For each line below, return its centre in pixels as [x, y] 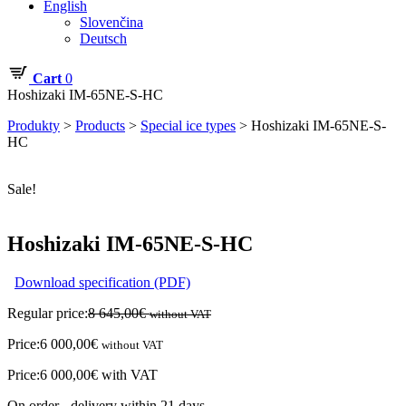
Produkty [34, 126]
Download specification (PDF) [102, 282]
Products [100, 126]
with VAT [128, 374]
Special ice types [188, 126]
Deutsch [103, 39]
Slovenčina [111, 22]
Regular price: [48, 313]
